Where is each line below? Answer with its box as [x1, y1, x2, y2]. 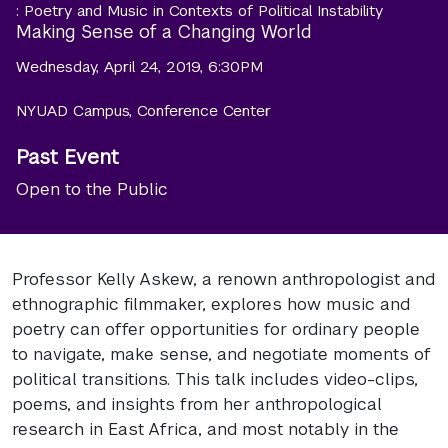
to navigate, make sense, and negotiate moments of [12, 342, 431, 365]
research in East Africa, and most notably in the [12, 417, 399, 440]
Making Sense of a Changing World [16, 20, 312, 43]
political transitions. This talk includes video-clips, [12, 367, 418, 390]
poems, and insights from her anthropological [12, 392, 382, 415]
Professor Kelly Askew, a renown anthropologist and [12, 267, 435, 290]
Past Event [16, 144, 119, 170]
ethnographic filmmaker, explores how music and [12, 292, 410, 315]
